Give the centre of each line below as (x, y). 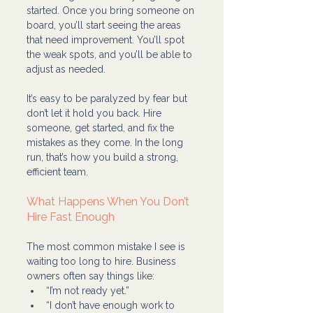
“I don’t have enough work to (112, 305)
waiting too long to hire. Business (103, 261)
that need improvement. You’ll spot (107, 39)
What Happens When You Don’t (109, 201)
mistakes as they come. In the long (106, 142)
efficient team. (57, 172)
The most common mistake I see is (107, 246)
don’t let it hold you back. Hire (95, 113)
